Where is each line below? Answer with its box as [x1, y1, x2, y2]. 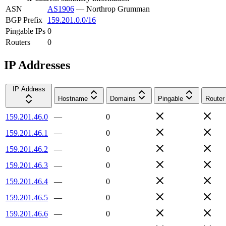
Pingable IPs [6, 26, 45, 35]
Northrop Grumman [86, 4, 150, 13]
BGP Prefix [6, 15, 42, 24]
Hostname [58, 94, 88, 102]
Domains [110, 94, 136, 102]
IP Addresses [4, 58, 70, 72]
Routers [6, 37, 30, 46]
